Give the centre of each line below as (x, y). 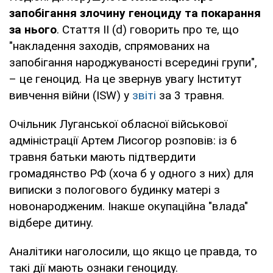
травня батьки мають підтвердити (102, 157)
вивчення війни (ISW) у (71, 95)
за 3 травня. (190, 95)
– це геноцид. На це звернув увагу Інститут (126, 79)
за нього (33, 29)
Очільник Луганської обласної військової (118, 124)
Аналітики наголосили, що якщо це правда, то (133, 251)
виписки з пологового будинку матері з (115, 190)
